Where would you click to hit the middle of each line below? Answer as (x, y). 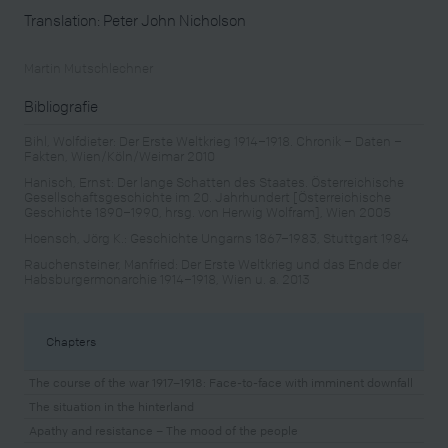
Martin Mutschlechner (88, 67)
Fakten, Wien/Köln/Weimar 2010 (119, 155)
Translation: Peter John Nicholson (135, 19)
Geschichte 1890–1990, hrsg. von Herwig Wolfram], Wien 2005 (207, 211)
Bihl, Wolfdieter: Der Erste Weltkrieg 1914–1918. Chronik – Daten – (213, 140)
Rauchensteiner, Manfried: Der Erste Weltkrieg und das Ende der (212, 264)
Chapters (70, 340)
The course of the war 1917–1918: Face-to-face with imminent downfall (221, 382)
